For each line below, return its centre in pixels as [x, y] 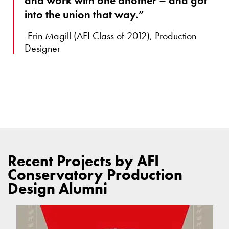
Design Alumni [58, 188]
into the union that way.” [84, 14]
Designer [42, 48]
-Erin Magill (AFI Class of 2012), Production [110, 36]
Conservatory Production [95, 174]
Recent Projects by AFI [83, 161]
